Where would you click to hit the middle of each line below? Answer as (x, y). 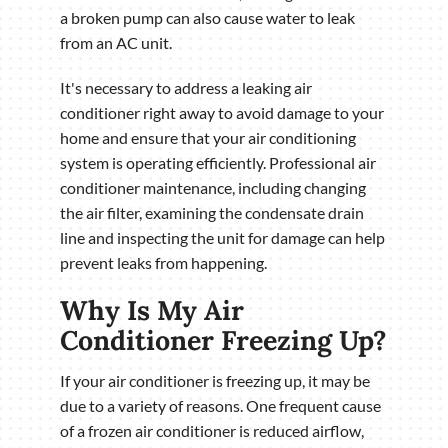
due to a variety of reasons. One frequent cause (220, 406)
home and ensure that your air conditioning (208, 137)
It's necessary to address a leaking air (186, 87)
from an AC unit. (116, 42)
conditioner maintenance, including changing (213, 187)
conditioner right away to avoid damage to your (222, 112)
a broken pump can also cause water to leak (207, 17)
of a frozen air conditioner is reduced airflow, (212, 431)
